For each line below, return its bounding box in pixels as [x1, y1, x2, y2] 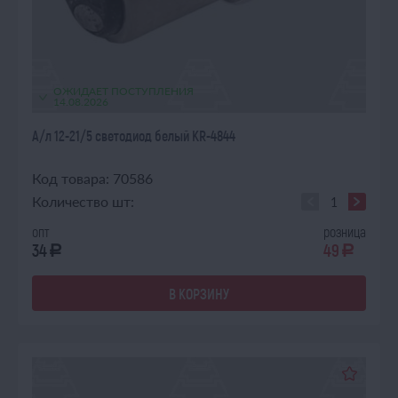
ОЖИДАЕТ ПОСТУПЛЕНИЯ [53, 84, 194, 98]
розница [323, 223, 366, 240]
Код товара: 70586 [32, 170, 153, 187]
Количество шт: [32, 193, 134, 210]
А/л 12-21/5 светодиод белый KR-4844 [32, 127, 235, 144]
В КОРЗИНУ [169, 284, 229, 302]
